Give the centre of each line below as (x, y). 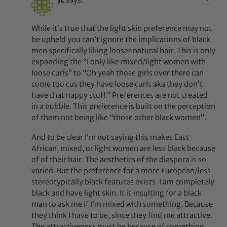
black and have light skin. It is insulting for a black (117, 193)
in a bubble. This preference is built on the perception (124, 107)
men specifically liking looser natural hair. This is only (124, 51)
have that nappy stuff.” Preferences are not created (120, 96)
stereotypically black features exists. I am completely (123, 182)
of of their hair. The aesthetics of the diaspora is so (119, 160)
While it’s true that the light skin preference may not (122, 29)
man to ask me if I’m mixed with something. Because (122, 204)
